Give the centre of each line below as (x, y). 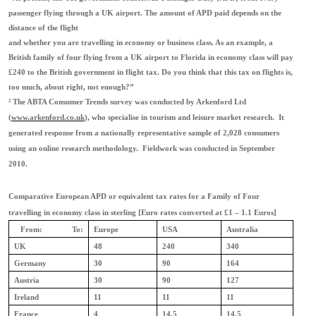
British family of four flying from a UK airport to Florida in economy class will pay (151, 57)
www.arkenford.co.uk (48, 117)
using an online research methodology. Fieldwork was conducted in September (142, 148)
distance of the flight (43, 28)
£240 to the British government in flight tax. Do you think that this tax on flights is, (151, 72)
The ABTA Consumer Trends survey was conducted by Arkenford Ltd (128, 102)
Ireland (27, 297)
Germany (31, 263)
